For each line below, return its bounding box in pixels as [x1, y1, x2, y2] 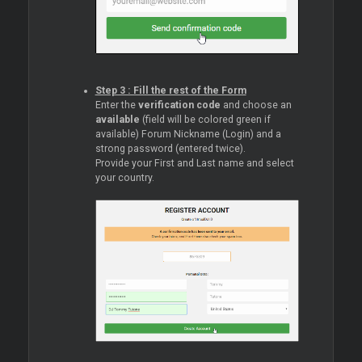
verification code [137, 99, 221, 112]
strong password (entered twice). [95, 143, 246, 155]
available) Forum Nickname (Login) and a [95, 128, 281, 141]
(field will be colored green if [139, 114, 271, 126]
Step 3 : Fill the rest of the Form [95, 85, 246, 97]
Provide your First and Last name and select [95, 158, 294, 170]
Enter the [95, 99, 138, 112]
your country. [95, 172, 154, 184]
